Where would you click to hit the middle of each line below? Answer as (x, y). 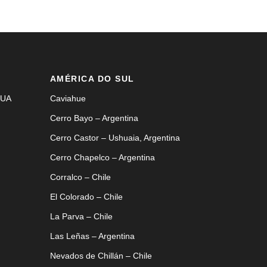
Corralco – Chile (80, 177)
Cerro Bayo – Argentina (94, 118)
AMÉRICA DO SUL (92, 78)
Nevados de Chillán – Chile (101, 255)
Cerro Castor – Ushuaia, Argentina (115, 137)
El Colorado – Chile (86, 196)
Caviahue (68, 98)
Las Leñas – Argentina (92, 236)
